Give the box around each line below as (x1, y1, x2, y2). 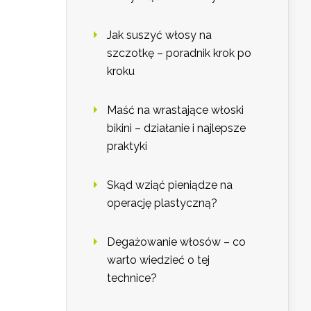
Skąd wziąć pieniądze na (107, 178, 233, 192)
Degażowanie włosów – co (107, 235, 246, 249)
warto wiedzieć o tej (107, 253, 210, 267)
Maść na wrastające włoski (107, 103, 244, 117)
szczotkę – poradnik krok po (107, 47, 251, 60)
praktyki (107, 140, 147, 153)
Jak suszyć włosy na (107, 28, 212, 42)
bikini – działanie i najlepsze (107, 121, 246, 135)
